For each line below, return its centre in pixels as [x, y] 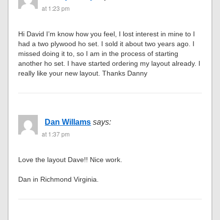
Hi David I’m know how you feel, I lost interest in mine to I [107, 34]
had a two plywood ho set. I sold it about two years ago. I [107, 44]
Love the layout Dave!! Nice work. [70, 160]
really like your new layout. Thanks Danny [83, 73]
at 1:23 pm [56, 8]
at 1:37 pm [56, 134]
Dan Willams [68, 122]
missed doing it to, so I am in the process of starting [98, 54]
